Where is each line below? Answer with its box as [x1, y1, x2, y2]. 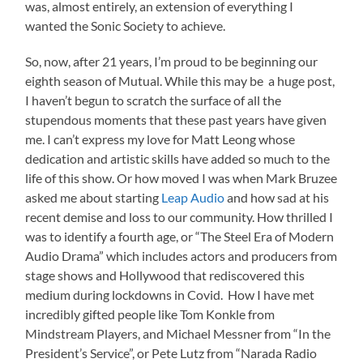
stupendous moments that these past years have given [25, 112, 327, 128]
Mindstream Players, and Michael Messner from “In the [25, 326, 331, 342]
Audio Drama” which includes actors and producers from [25, 248, 338, 264]
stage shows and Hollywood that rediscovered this [25, 267, 305, 284]
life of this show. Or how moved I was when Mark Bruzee [25, 170, 338, 186]
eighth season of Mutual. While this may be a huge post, [25, 73, 335, 89]
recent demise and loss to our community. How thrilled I [25, 209, 334, 225]
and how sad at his [224, 190, 330, 206]
